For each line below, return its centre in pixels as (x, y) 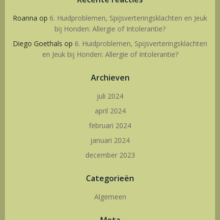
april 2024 (110, 111)
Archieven (110, 78)
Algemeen (110, 197)
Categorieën (110, 178)
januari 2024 (110, 140)
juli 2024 (110, 96)
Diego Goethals (38, 43)
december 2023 (110, 155)
